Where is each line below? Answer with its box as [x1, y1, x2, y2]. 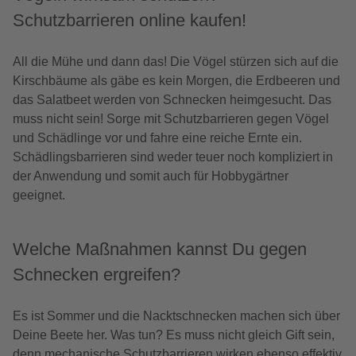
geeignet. [13, 188, 65, 203]
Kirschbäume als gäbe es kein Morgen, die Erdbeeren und [13, 74, 340, 88]
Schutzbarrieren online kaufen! [13, 10, 246, 31]
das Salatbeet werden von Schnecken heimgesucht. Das [13, 93, 331, 107]
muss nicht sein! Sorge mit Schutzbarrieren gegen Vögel [13, 112, 329, 126]
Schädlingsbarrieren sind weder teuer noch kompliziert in [13, 150, 333, 164]
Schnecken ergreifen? [13, 265, 180, 285]
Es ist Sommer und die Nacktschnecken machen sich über [13, 309, 340, 323]
